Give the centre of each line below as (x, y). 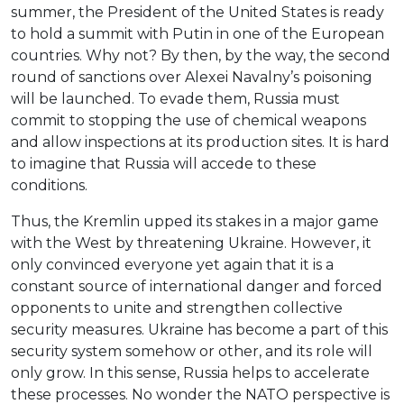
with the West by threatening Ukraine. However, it (191, 243)
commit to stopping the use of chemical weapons (188, 121)
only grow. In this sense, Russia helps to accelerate (190, 373)
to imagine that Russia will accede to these (164, 164)
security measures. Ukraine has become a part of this (199, 330)
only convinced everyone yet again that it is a (172, 265)
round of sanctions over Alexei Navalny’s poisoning (192, 78)
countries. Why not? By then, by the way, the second (201, 56)
